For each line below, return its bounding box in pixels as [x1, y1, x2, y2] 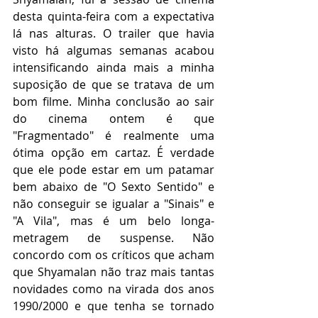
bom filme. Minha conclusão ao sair [13, 93, 214, 109]
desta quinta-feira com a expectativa [13, 8, 214, 24]
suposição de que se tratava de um [13, 76, 214, 92]
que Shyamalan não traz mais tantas [13, 263, 214, 280]
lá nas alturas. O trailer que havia [13, 25, 214, 41]
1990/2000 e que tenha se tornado [13, 297, 214, 314]
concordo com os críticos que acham [13, 246, 214, 263]
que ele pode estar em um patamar [13, 161, 214, 177]
